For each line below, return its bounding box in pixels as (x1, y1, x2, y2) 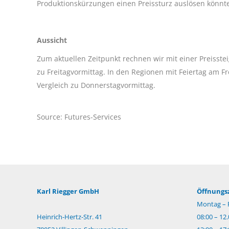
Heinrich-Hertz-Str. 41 (37, 212, 102, 221)
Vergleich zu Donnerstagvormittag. (37, 80, 155, 90)
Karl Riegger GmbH (37, 186, 99, 196)
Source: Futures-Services (37, 111, 121, 122)
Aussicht (37, 35, 67, 45)
